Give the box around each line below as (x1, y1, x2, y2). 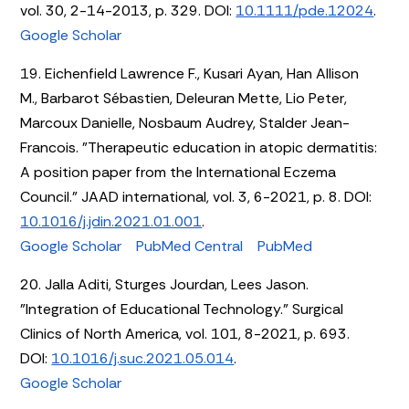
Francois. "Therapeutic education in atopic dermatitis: (20, 137, 378, 157)
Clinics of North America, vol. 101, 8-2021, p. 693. (20, 323, 351, 343)
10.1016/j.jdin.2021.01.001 (20, 211, 203, 231)
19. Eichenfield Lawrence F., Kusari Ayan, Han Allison (20, 63, 360, 83)
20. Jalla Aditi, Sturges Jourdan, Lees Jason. (20, 274, 309, 294)
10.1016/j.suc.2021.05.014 (51, 348, 235, 368)
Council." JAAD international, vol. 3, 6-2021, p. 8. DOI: (20, 186, 372, 206)
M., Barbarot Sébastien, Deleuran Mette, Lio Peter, (20, 88, 348, 108)
